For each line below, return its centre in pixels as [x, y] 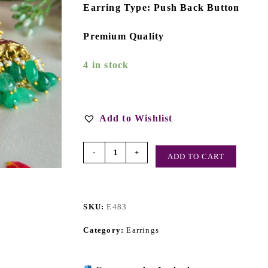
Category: [105, 230]
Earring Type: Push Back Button [162, 7]
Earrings [143, 230]
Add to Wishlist [136, 118]
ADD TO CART [196, 156]
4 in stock [106, 65]
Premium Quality [124, 36]
